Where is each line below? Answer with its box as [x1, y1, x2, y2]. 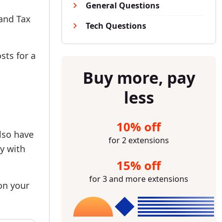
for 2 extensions [109, 135, 169, 146]
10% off [116, 118, 161, 135]
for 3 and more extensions [89, 173, 188, 184]
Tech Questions [86, 20, 146, 31]
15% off [116, 157, 161, 173]
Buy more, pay [82, 67, 195, 88]
